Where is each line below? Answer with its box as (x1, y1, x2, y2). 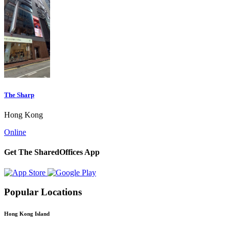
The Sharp (4, 90, 34, 99)
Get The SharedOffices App (4, 148, 100, 157)
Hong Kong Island (4, 211, 50, 217)
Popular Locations (4, 187, 82, 198)
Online (4, 128, 26, 137)
